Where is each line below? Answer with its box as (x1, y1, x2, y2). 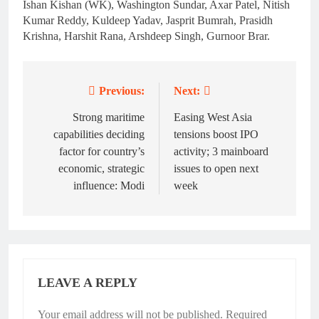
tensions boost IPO (174, 128, 258, 141)
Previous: (99, 85, 145, 98)
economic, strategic (58, 162, 145, 175)
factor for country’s (59, 145, 145, 158)
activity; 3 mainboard (174, 145, 268, 158)
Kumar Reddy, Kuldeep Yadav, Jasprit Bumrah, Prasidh (23, 14, 273, 27)
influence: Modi (73, 179, 145, 192)
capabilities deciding (53, 128, 145, 141)
